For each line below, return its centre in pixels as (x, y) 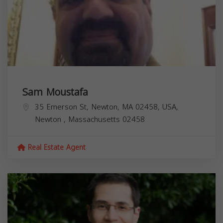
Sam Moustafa (55, 92)
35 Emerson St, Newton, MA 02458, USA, (107, 107)
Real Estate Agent (56, 147)
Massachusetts (95, 119)
